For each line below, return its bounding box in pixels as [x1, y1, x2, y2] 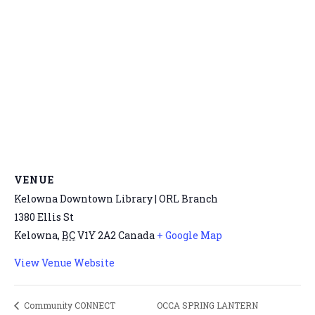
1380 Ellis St [14, 210, 74, 224]
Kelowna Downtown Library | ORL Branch [14, 192, 218, 205]
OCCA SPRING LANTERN [157, 300, 259, 311]
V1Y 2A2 [77, 229, 116, 242]
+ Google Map [157, 229, 222, 242]
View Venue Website [14, 256, 115, 269]
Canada [118, 229, 155, 242]
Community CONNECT [22, 300, 115, 311]
